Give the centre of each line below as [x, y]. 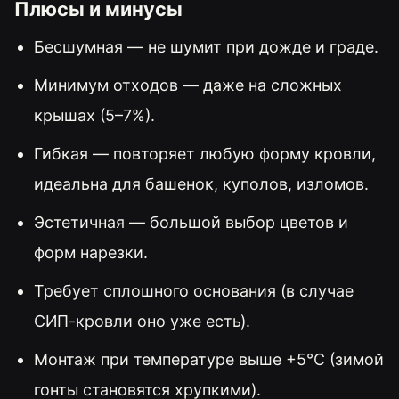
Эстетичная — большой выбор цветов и [191, 222]
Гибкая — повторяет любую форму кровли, [204, 153]
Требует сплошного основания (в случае [193, 290]
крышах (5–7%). [94, 116]
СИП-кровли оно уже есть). [142, 321]
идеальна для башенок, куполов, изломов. [201, 183]
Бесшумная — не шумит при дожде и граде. [206, 47]
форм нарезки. [90, 252]
